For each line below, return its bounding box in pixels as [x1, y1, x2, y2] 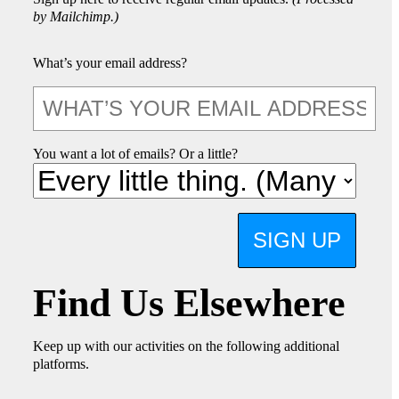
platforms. [33, 356, 90, 372]
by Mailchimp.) [33, 9, 119, 25]
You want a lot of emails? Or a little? [33, 146, 239, 162]
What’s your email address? [33, 55, 188, 71]
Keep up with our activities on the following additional [33, 338, 340, 354]
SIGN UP [252, 228, 341, 253]
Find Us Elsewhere [33, 281, 346, 326]
